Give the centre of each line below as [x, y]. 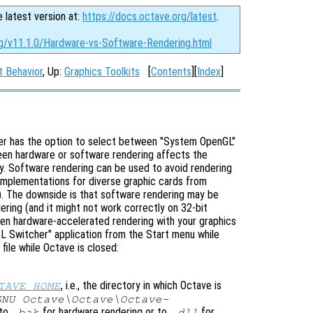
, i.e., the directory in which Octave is [141, 285]
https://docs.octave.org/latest [150, 16]
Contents [171, 72]
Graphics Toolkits [102, 72]
